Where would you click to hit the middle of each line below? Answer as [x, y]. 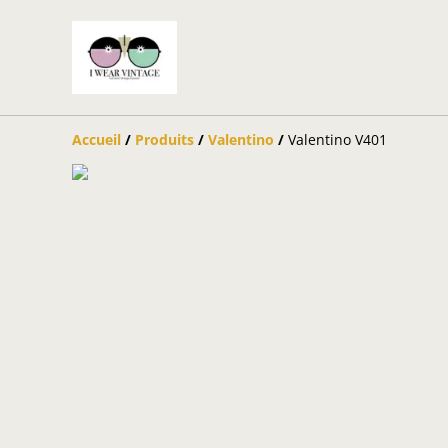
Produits [164, 139]
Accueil [96, 139]
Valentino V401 [337, 139]
